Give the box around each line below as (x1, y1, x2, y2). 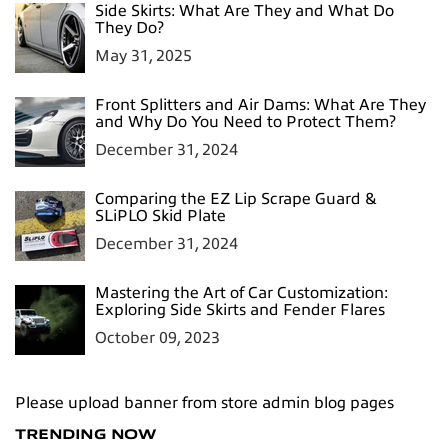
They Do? (95, 18, 164, 37)
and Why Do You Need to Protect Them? (95, 112, 396, 131)
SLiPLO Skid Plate (95, 206, 226, 225)
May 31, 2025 (95, 46, 192, 65)
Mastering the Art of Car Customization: (95, 283, 388, 302)
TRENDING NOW (15, 426, 155, 442)
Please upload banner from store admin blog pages (15, 393, 394, 412)
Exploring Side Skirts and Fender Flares (95, 300, 385, 319)
